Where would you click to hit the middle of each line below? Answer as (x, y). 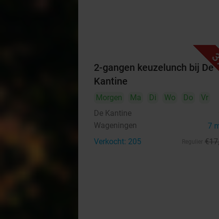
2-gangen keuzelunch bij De (154, 67)
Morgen (109, 98)
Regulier (192, 142)
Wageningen (115, 125)
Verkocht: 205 (118, 142)
